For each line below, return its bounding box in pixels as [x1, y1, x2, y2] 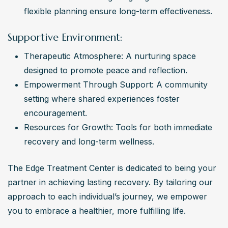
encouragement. [24, 107, 87, 118]
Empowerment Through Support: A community [24, 79, 208, 90]
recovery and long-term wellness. [24, 136, 154, 147]
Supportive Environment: [8, 31, 123, 44]
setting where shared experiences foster [24, 93, 180, 104]
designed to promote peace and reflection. [24, 65, 187, 75]
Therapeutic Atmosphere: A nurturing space [24, 50, 196, 61]
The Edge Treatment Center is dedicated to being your [8, 162, 216, 173]
